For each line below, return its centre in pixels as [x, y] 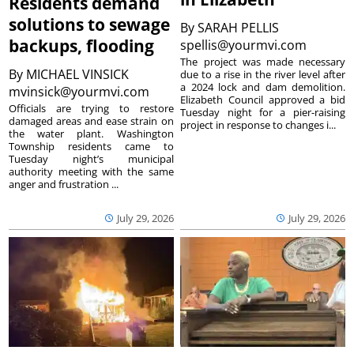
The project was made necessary [263, 62]
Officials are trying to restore [91, 109]
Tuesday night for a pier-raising [263, 113]
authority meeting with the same [91, 172]
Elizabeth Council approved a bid [263, 100]
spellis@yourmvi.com [245, 45]
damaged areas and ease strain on [91, 121]
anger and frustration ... [64, 185]
